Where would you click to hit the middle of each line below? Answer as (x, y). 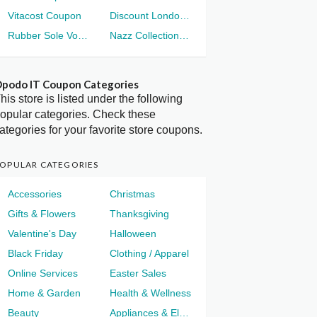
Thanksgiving (139, 213)
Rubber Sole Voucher (83, 35)
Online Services (43, 273)
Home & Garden (45, 293)
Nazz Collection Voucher (184, 35)
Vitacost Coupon (45, 15)
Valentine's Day (42, 233)
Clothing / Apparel (149, 253)
